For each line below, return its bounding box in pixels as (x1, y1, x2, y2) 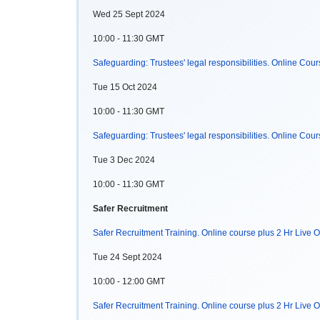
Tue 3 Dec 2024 (93, 154, 155, 165)
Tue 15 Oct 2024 (93, 81, 157, 92)
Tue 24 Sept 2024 (93, 251, 162, 262)
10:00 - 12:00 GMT (93, 276, 165, 286)
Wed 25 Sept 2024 (93, 9, 165, 19)
